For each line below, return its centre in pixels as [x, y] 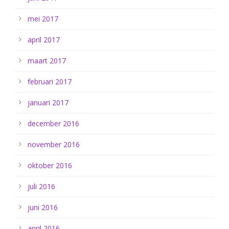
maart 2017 [47, 61]
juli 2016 [41, 186]
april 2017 [44, 40]
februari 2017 [50, 82]
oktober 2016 [50, 165]
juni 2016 [43, 207]
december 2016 [53, 123]
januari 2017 [48, 102]
